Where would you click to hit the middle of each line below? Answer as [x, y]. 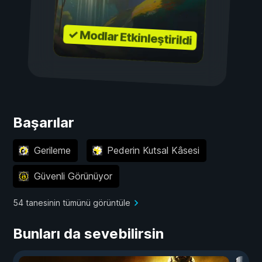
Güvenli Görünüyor [73, 176]
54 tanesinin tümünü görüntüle [72, 202]
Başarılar [44, 122]
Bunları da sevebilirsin [88, 233]
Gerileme [52, 151]
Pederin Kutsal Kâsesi [153, 151]
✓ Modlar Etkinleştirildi [130, 37]
